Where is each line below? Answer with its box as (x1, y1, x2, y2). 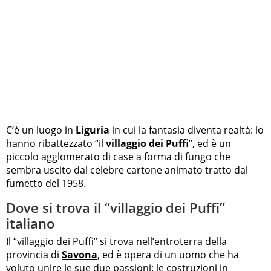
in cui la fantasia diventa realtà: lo (109, 123, 264, 137)
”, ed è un (189, 137, 231, 151)
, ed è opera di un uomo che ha (97, 247, 239, 261)
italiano (6, 214, 54, 233)
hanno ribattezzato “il (6, 137, 106, 151)
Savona (62, 247, 97, 261)
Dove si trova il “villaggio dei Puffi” (6, 198, 225, 217)
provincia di (6, 247, 62, 261)
